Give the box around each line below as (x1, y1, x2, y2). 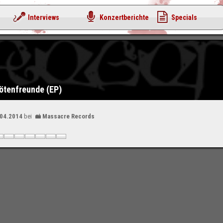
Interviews (28, 13, 59, 21)
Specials (171, 13, 197, 21)
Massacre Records (42, 112, 95, 120)
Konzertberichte (100, 13, 149, 21)
